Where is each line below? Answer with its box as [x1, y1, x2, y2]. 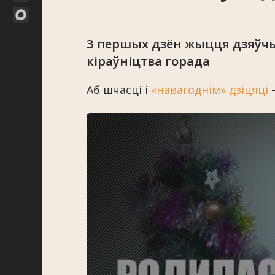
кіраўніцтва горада [87, 52, 210, 69]
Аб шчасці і [87, 82, 151, 97]
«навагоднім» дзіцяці [151, 82, 268, 97]
